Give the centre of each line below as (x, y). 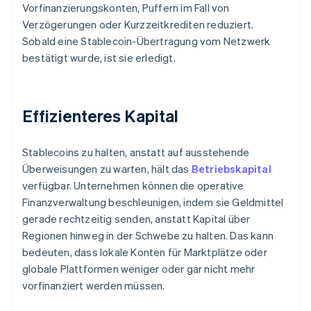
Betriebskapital (231, 169)
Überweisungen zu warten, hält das (107, 169)
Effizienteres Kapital (101, 116)
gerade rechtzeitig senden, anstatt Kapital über (136, 219)
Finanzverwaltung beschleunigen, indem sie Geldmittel (153, 202)
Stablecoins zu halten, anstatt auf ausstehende (136, 152)
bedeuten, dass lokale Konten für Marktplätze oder (145, 252)
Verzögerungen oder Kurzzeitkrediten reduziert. (138, 25)
